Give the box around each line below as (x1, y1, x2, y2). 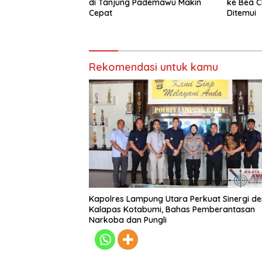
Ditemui (226, 7, 256, 18)
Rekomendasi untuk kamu (89, 60, 218, 74)
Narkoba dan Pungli (89, 215, 167, 226)
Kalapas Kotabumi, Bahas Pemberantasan (89, 204, 255, 215)
